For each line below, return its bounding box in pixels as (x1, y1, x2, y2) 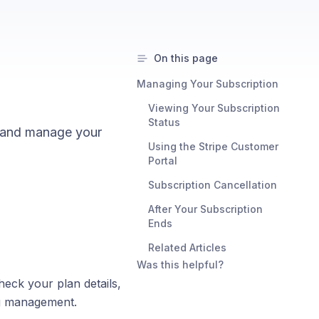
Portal (148, 155, 177, 167)
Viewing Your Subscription (148, 102, 280, 114)
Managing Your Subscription (137, 78, 278, 90)
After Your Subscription (148, 203, 263, 215)
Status (148, 116, 180, 128)
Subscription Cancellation (148, 179, 277, 191)
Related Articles (148, 241, 226, 253)
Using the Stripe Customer (148, 140, 278, 152)
